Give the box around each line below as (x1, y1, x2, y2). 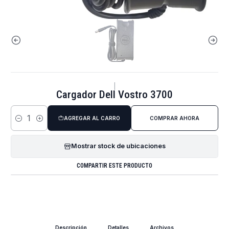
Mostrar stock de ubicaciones (71, 142, 166, 150)
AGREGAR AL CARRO (63, 115, 120, 121)
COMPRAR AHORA (149, 115, 199, 121)
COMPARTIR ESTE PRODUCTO (77, 162, 152, 170)
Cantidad (11, 119, 38, 127)
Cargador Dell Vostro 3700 (56, 88, 173, 101)
